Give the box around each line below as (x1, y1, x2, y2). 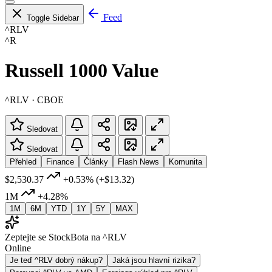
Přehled (10, 157, 36, 166)
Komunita (169, 157, 202, 166)
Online (5, 242, 31, 253)
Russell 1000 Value (5, 59, 158, 81)
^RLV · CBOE (5, 94, 64, 105)
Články (84, 157, 108, 166)
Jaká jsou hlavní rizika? (112, 255, 195, 265)
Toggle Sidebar (27, 13, 79, 23)
